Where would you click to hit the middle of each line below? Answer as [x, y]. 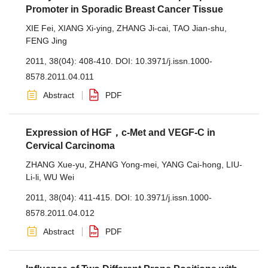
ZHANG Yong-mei [123, 165]
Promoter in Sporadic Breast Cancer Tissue [124, 9]
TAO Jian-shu [199, 28]
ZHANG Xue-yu [55, 165]
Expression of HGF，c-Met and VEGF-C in [121, 133]
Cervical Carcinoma [70, 146]
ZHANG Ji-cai [142, 28]
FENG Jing [46, 41]
